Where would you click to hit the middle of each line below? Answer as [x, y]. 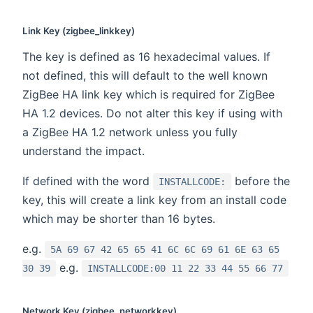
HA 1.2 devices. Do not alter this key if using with [152, 114]
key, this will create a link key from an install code [154, 200]
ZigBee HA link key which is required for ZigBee [148, 95]
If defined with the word [88, 181]
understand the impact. [83, 151]
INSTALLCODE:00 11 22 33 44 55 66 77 [185, 269]
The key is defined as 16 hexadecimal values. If [146, 57]
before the [261, 181]
